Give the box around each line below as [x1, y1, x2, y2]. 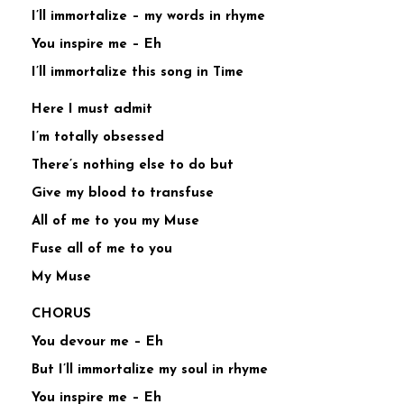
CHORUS [32, 308, 91, 322]
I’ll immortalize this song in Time [32, 66, 243, 80]
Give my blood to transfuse [32, 187, 214, 201]
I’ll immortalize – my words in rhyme [32, 10, 265, 24]
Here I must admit [32, 103, 152, 117]
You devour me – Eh [32, 335, 163, 350]
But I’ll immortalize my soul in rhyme [32, 363, 268, 378]
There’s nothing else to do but [32, 159, 234, 173]
